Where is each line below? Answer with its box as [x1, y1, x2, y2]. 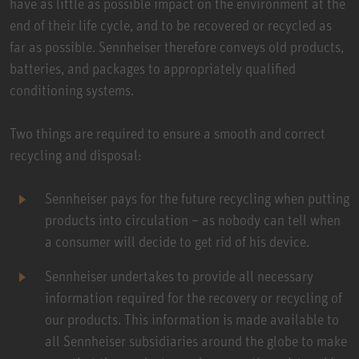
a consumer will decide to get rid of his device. [45, 232, 309, 250]
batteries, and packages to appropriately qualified [10, 58, 296, 77]
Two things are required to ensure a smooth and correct [10, 123, 325, 142]
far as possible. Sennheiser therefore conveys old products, [10, 37, 344, 55]
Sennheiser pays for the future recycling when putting [45, 188, 349, 207]
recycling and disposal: [10, 145, 142, 163]
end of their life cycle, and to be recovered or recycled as [10, 15, 332, 34]
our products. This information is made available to [45, 309, 339, 328]
